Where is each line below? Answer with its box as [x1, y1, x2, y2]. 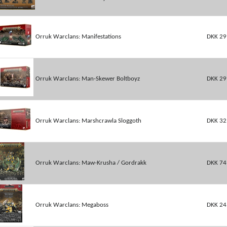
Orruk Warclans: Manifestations [35, 33, 121, 40]
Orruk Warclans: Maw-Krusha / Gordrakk [35, 160, 146, 166]
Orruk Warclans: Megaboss [35, 202, 108, 208]
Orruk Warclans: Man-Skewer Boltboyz [35, 75, 140, 82]
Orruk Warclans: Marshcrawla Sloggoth [35, 118, 141, 124]
